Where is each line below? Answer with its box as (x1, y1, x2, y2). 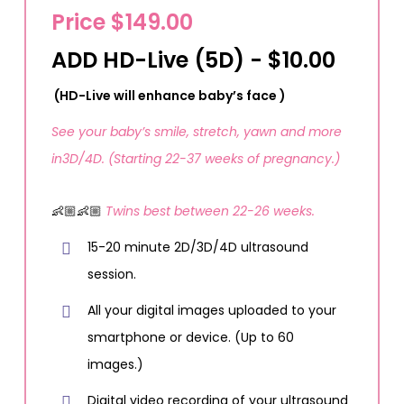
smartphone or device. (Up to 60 (87, 327, 294, 346)
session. (87, 264, 136, 283)
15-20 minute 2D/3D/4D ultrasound (87, 237, 308, 256)
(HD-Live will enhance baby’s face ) (50, 86, 286, 105)
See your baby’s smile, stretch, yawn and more (50, 122, 342, 141)
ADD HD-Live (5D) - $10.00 (50, 44, 335, 75)
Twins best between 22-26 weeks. (105, 201, 315, 220)
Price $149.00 (50, 6, 193, 37)
